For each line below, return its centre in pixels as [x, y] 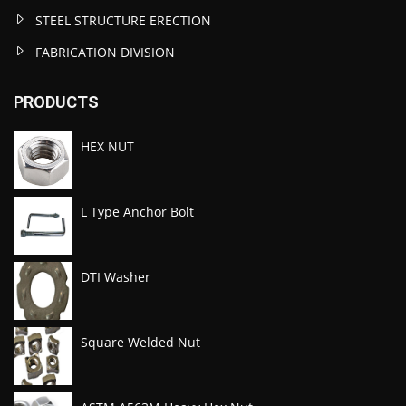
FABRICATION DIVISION [105, 53]
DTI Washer [116, 277]
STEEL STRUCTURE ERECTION [123, 21]
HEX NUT [107, 147]
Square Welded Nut [140, 343]
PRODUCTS [56, 102]
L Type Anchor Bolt [137, 212]
